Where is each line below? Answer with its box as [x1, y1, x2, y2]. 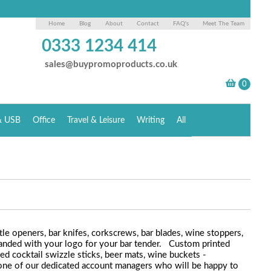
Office [33, 116, 56, 125]
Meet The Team [203, 21, 245, 27]
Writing [137, 116, 165, 125]
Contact [137, 21, 160, 27]
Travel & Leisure [67, 116, 125, 125]
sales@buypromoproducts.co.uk [45, 60, 178, 69]
